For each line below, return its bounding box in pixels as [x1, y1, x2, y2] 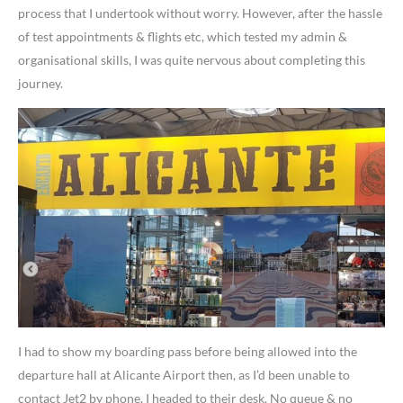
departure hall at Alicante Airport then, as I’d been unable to [18, 367, 350, 383]
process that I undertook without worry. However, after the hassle [18, 4, 382, 21]
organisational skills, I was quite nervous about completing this [18, 51, 365, 67]
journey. [18, 75, 63, 91]
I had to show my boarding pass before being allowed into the [18, 344, 357, 360]
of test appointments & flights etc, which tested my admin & [18, 28, 347, 44]
